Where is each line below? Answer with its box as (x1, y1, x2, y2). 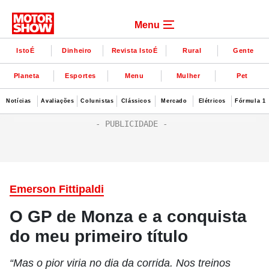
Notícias (6, 97, 32, 104)
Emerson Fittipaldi (10, 183, 104, 195)
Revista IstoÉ (111, 46, 158, 54)
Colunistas (80, 97, 114, 104)
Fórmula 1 (235, 97, 266, 104)
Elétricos (198, 97, 226, 104)
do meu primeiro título (10, 227, 188, 246)
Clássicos (121, 97, 151, 104)
